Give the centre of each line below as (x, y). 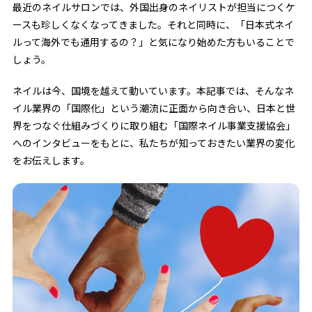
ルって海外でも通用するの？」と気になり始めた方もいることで (153, 42)
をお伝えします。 (51, 160)
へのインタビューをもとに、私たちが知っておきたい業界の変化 (153, 143)
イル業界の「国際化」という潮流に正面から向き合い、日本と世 (154, 108)
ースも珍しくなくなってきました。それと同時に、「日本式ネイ (153, 24)
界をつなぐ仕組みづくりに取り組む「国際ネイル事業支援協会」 (154, 125)
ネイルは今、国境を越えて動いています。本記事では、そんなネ (153, 91)
